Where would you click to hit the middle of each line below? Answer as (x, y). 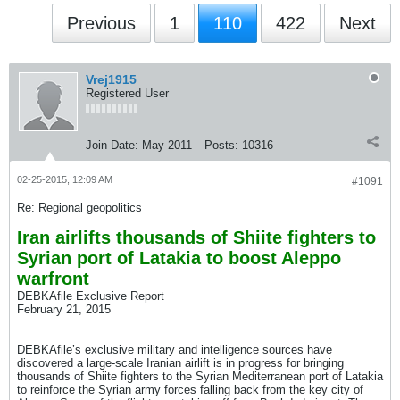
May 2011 (167, 145)
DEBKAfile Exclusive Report (91, 296)
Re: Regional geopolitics (79, 208)
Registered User (127, 93)
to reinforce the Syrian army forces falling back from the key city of (190, 390)
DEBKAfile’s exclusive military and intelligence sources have (175, 350)
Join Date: (112, 145)
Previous (101, 23)
